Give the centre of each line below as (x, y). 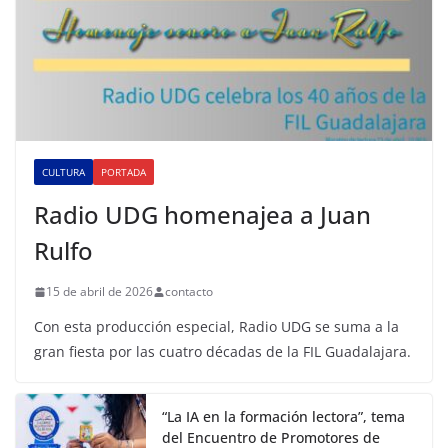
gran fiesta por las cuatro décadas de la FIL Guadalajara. (222, 352)
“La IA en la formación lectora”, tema (283, 417)
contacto (189, 292)
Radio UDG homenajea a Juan (202, 215)
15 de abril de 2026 (99, 292)
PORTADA (123, 172)
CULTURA (63, 172)
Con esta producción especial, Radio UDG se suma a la (216, 327)
